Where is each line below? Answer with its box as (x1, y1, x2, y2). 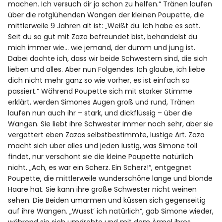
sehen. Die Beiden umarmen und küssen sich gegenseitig (8, 195, 206, 206)
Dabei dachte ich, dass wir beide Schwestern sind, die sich (8, 54, 208, 64)
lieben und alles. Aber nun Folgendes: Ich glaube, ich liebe (8, 64, 206, 75)
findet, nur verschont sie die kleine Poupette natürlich (8, 152, 194, 162)
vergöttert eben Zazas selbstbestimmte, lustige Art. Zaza (8, 130, 205, 140)
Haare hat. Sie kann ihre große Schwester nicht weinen (8, 184, 197, 195)
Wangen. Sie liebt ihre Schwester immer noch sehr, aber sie (8, 119, 214, 129)
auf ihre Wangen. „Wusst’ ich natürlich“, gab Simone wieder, (8, 206, 214, 217)
